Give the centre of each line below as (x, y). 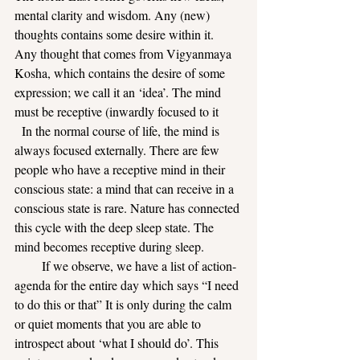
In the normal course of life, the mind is (119, 131)
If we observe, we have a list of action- (125, 266)
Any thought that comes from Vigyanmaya (125, 53)
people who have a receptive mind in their (121, 169)
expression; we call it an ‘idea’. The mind (119, 92)
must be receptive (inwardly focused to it (117, 111)
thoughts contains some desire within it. (114, 34)
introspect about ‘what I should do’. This (118, 343)
